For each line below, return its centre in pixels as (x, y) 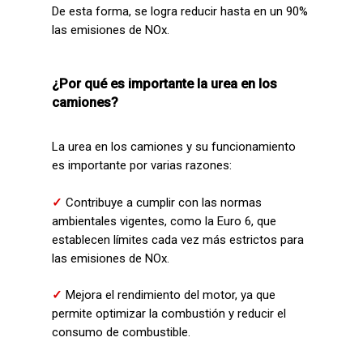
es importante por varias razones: (142, 165)
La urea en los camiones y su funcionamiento (174, 147)
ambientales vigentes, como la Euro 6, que (164, 221)
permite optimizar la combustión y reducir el (169, 314)
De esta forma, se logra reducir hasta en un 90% (180, 11)
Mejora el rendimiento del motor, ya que (171, 295)
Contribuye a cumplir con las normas (164, 202)
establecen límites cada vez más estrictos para (178, 239)
